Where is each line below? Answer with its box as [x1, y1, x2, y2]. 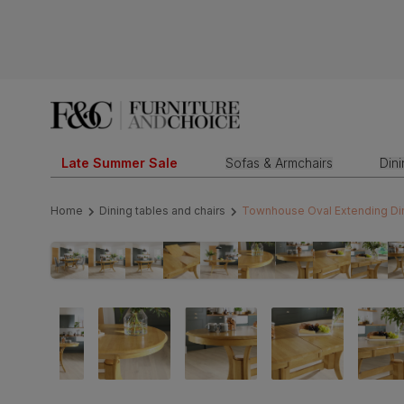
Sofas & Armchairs [225, 155, 333, 170]
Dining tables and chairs [99, 204, 225, 218]
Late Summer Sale [61, 155, 178, 170]
